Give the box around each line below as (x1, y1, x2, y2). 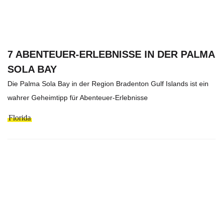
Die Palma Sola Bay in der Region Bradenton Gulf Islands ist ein (7, 79, 209, 88)
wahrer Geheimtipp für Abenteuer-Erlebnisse (7, 93, 148, 102)
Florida (8, 113, 31, 122)
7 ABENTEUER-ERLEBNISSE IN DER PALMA (7, 48, 215, 60)
